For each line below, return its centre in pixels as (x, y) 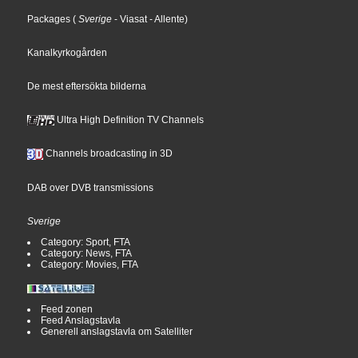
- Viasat (130, 19)
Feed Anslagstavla (81, 320)
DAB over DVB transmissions (91, 187)
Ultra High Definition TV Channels (129, 119)
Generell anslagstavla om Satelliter (117, 331)
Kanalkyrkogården (68, 52)
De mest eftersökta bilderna (87, 86)
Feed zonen (67, 309)
